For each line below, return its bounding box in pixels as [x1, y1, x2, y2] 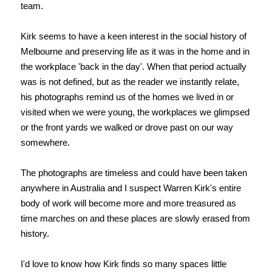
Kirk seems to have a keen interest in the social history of [20, 31, 246, 42]
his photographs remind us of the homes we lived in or [20, 92, 234, 103]
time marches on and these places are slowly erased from [20, 213, 250, 224]
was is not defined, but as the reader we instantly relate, [20, 76, 239, 87]
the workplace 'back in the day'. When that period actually [20, 61, 246, 72]
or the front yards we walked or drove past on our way [20, 122, 233, 133]
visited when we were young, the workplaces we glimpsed [20, 107, 250, 118]
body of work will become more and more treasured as [20, 198, 236, 209]
